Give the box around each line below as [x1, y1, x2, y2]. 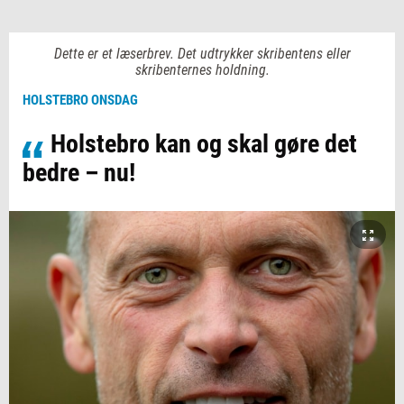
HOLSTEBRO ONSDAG [23, 92, 138, 108]
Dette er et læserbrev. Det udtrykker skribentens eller [53, 45, 351, 62]
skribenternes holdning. [134, 61, 270, 78]
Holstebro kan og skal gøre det [50, 129, 357, 159]
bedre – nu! [23, 158, 135, 188]
